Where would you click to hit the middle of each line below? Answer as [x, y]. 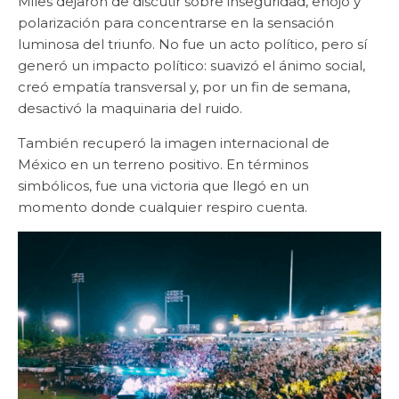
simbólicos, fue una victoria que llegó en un [163, 185]
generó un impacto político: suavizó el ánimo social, [191, 65]
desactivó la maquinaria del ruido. [130, 108]
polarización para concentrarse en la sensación [176, 22]
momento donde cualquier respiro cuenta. [163, 207]
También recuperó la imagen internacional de [174, 142]
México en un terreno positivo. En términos [163, 164]
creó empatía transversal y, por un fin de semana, [184, 86]
